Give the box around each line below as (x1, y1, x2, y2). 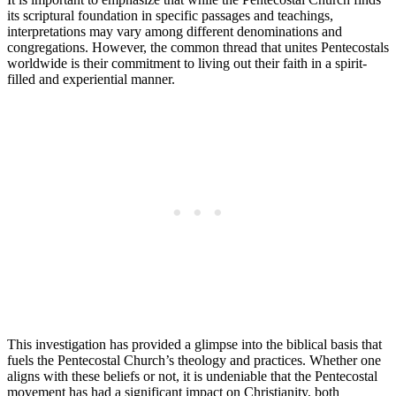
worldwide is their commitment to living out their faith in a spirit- (7, 55, 367, 71)
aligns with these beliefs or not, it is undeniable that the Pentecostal (7, 368, 377, 384)
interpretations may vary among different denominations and (7, 23, 342, 39)
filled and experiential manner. (7, 71, 175, 87)
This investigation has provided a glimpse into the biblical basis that (7, 336, 382, 352)
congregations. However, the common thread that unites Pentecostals (7, 39, 389, 55)
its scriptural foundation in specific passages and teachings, (7, 7, 333, 23)
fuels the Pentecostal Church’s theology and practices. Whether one (7, 352, 381, 368)
